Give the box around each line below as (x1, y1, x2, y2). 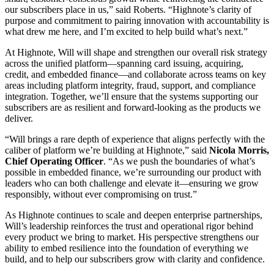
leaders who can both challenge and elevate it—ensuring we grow (5, 177, 259, 188)
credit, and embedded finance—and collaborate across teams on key (5, 68, 266, 80)
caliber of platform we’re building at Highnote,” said (5, 144, 209, 155)
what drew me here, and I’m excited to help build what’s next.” (5, 26, 248, 37)
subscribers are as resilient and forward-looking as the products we (5, 102, 261, 113)
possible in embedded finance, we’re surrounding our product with (5, 166, 261, 177)
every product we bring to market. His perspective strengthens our (5, 231, 259, 242)
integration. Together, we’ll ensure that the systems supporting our (5, 91, 258, 102)
